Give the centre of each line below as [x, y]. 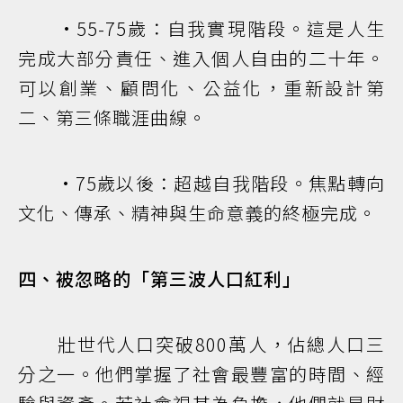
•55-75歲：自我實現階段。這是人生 [201, 29]
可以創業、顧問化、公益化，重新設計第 [201, 88]
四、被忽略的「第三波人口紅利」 [160, 279]
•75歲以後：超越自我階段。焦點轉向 [201, 184]
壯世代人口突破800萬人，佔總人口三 [201, 345]
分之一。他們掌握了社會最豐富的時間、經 [201, 374]
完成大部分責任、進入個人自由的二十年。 [201, 58]
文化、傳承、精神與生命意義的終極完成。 [197, 213]
